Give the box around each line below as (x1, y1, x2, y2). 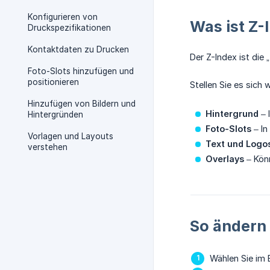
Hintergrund (206, 108, 259, 119)
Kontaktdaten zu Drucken (28, 45, 129, 54)
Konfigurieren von (28, 12, 98, 22)
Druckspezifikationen (28, 23, 111, 33)
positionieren (28, 77, 79, 87)
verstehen (28, 142, 67, 152)
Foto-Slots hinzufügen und (28, 66, 134, 76)
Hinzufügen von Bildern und (28, 99, 136, 108)
